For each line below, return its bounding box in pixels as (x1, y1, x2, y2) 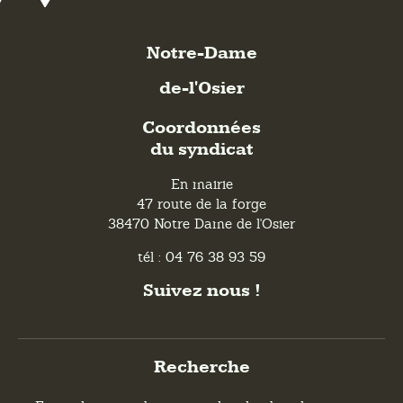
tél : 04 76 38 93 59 (138, 248, 265, 265)
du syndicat (149, 139, 254, 161)
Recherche (153, 356, 250, 379)
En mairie (170, 175, 233, 193)
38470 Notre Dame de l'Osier (108, 215, 295, 232)
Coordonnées (142, 117, 261, 139)
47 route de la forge (137, 195, 266, 212)
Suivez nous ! (142, 280, 261, 302)
